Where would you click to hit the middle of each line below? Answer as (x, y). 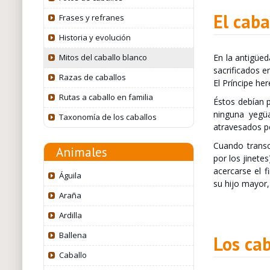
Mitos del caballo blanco (103, 57)
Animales (81, 152)
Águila (70, 175)
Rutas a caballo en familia (106, 97)
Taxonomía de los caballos (108, 117)
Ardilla (70, 215)
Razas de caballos (92, 77)
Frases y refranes (91, 17)
